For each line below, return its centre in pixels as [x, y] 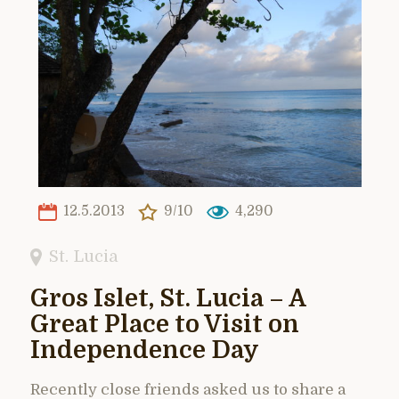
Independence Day [145, 350]
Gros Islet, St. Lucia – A [168, 298]
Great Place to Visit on [165, 324]
